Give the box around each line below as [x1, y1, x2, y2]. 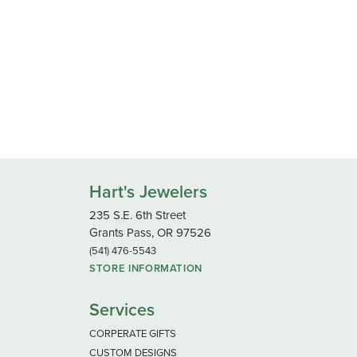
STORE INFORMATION [89, 260, 203, 276]
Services [89, 296, 155, 323]
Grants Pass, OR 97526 [89, 223, 211, 241]
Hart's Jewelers [89, 178, 207, 205]
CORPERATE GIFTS [89, 325, 176, 341]
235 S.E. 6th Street [89, 206, 186, 224]
